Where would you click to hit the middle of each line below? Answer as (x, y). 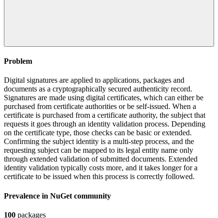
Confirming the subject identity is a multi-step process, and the (99, 142)
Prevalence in (27, 196)
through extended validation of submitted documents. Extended (101, 159)
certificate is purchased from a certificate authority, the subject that (105, 115)
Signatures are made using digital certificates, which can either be (104, 98)
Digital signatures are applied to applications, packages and (94, 80)
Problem (18, 61)
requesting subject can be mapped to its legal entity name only (99, 150)
